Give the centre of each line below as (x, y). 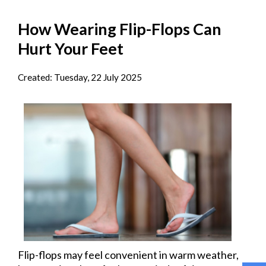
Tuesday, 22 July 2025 (98, 77)
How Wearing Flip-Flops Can (120, 29)
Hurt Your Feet (71, 49)
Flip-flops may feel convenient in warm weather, (128, 254)
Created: (36, 77)
